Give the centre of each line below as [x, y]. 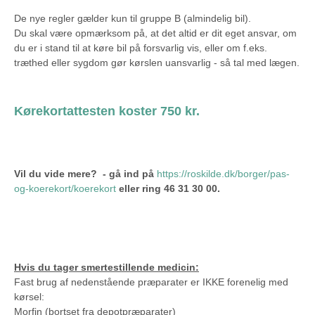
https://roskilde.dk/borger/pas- [223, 174]
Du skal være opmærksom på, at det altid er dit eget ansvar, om [155, 33]
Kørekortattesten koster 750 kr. [109, 111]
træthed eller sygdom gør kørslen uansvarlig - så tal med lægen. [157, 63]
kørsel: [31, 297]
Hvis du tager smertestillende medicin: [107, 268]
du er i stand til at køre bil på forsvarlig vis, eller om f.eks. [141, 48]
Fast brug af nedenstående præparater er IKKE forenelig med [151, 282]
